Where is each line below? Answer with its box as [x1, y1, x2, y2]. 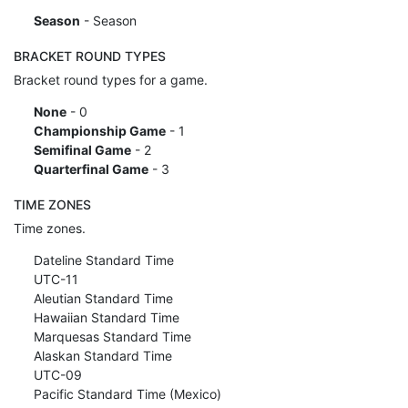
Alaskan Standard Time [29, 347, 172, 363]
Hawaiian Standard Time [29, 309, 179, 325]
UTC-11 [29, 270, 78, 287]
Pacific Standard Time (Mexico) [29, 385, 221, 402]
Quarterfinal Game [33, 160, 148, 177]
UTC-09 [29, 366, 82, 382]
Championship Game [33, 122, 166, 138]
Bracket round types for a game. [14, 71, 208, 87]
